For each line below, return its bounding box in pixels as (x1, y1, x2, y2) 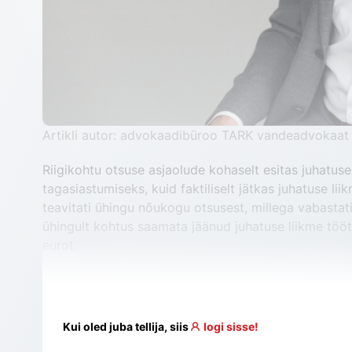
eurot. (42, 237, 77, 254)
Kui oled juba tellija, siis (63, 320, 189, 334)
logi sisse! (203, 320, 258, 334)
